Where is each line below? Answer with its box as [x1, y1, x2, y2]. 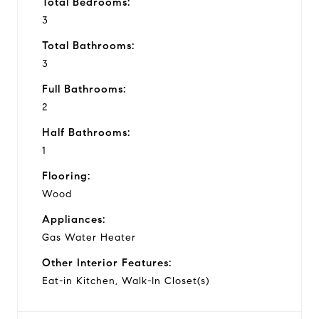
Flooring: [42, 169, 90, 182]
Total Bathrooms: [42, 38, 135, 52]
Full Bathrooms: [42, 82, 126, 95]
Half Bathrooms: [42, 125, 130, 139]
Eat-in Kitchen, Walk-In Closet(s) [42, 274, 209, 287]
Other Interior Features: [42, 256, 172, 269]
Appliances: [42, 212, 105, 226]
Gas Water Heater [42, 231, 136, 244]
